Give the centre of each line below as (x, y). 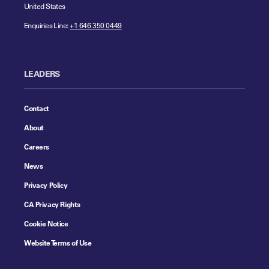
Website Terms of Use (58, 242)
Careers (37, 146)
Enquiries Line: (47, 25)
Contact (37, 108)
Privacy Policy (46, 185)
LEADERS (42, 73)
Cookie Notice (46, 223)
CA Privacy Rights (52, 204)
